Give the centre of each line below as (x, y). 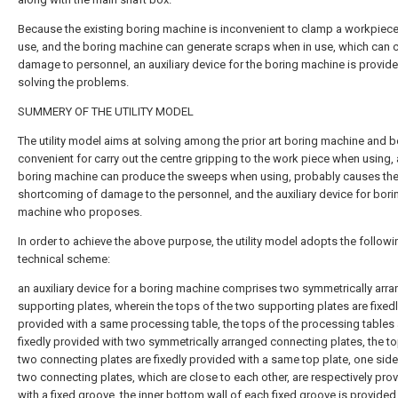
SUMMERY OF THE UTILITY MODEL (106, 111)
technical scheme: (64, 259)
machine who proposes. (80, 211)
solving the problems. (73, 82)
